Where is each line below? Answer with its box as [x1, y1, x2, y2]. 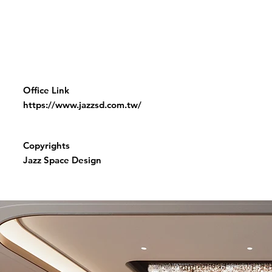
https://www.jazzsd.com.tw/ [23, 99, 141, 110]
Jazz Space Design [23, 154, 101, 166]
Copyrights [23, 140, 70, 151]
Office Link [23, 84, 69, 96]
